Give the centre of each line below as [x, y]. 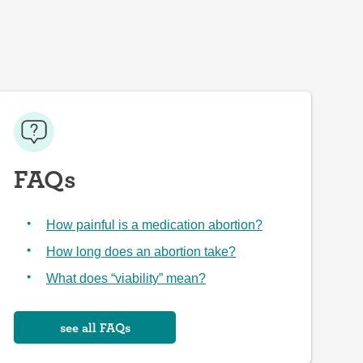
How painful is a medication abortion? [154, 225]
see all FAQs [95, 327]
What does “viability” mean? [126, 278]
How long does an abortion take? [141, 252]
